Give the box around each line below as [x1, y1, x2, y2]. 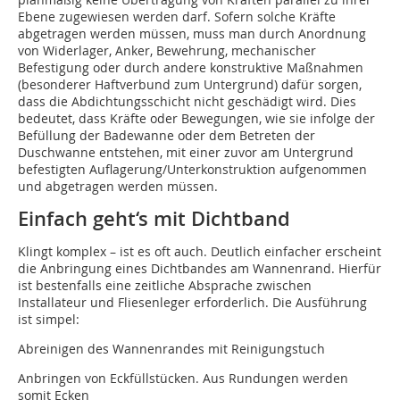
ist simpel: [18, 311, 79, 329]
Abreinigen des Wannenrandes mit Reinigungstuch [18, 340, 325, 358]
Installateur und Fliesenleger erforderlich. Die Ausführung [18, 294, 367, 312]
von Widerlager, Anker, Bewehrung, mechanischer [18, 42, 316, 60]
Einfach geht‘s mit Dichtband [18, 205, 290, 233]
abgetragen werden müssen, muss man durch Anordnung [18, 25, 366, 43]
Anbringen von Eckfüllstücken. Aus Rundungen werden [18, 370, 348, 387]
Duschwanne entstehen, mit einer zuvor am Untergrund [18, 144, 354, 162]
